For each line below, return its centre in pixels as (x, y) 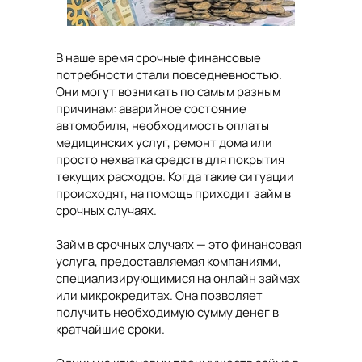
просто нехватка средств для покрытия (170, 160)
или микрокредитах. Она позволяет (159, 296)
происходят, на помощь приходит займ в (173, 194)
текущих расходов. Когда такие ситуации (175, 177)
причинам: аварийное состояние (151, 109)
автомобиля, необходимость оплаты (162, 126)
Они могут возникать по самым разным (168, 92)
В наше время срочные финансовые (158, 58)
